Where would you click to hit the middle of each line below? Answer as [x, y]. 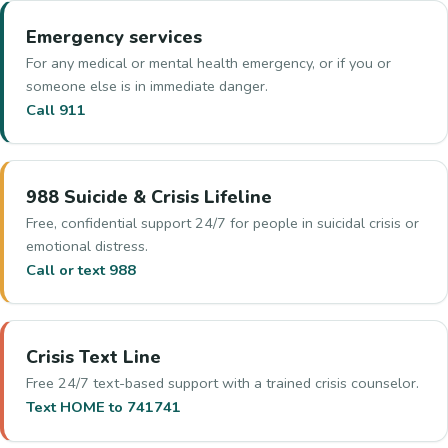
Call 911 [56, 109]
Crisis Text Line [94, 357]
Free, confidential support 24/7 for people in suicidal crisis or [223, 222]
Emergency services [114, 36]
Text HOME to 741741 [104, 407]
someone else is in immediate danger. [147, 85]
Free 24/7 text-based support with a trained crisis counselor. [223, 383]
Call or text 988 [81, 269]
